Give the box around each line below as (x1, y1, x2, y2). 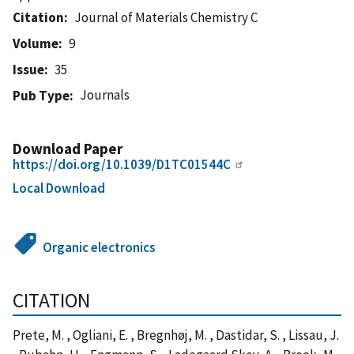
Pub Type (13, 86, 70, 104)
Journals (80, 85, 130, 104)
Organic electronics (43, 238, 156, 256)
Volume (13, 34, 58, 52)
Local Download (13, 179, 105, 197)
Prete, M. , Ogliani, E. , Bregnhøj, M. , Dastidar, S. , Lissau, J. (13, 326, 339, 344)
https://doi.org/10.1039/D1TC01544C (13, 155, 231, 173)
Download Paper (13, 138, 122, 158)
